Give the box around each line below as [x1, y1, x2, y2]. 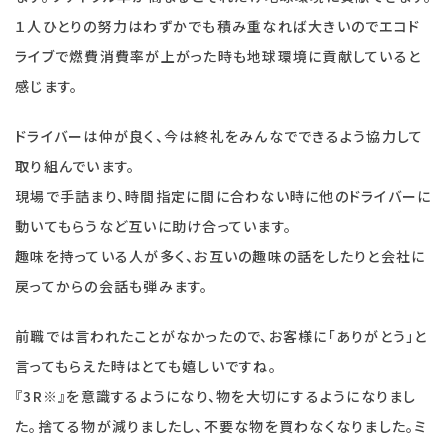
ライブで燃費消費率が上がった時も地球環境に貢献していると [15, 46, 421, 66]
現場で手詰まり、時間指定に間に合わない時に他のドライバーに [15, 186, 432, 206]
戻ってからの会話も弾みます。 [15, 276, 209, 296]
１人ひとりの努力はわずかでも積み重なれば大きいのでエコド [15, 16, 420, 36]
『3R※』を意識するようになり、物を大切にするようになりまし [15, 386, 417, 406]
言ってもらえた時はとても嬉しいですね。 [15, 356, 277, 376]
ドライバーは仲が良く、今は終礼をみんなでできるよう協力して [15, 126, 424, 146]
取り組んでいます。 [15, 156, 136, 176]
